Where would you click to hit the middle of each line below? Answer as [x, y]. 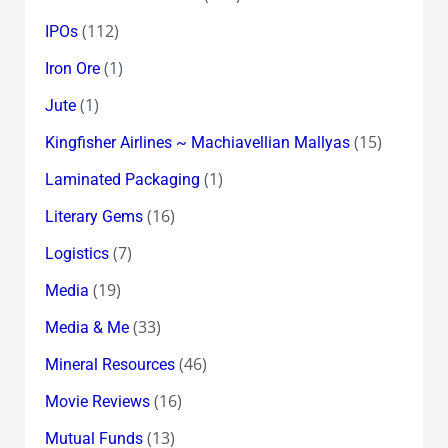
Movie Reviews [97, 401]
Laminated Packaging [122, 179]
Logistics [76, 253]
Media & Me [86, 327]
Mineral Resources [109, 364]
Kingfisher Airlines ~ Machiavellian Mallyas [197, 142]
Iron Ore [72, 68]
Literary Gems [93, 216]
